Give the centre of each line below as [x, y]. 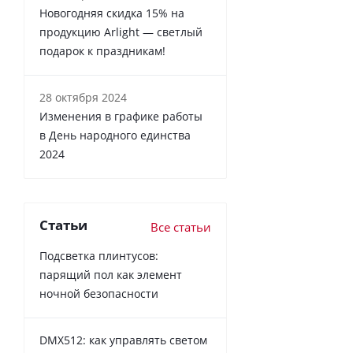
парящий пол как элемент [111, 274]
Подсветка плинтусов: [99, 255]
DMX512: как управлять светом [123, 340]
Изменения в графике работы [121, 116]
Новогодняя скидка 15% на [112, 13]
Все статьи [181, 227]
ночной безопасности [99, 293]
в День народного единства [115, 135]
